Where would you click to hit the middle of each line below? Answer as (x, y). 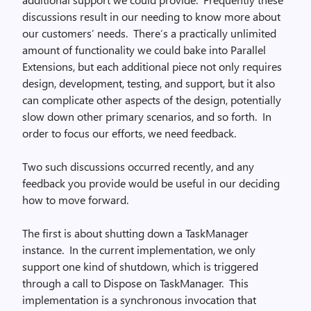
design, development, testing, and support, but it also (149, 83)
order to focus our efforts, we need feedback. (129, 133)
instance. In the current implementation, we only (139, 250)
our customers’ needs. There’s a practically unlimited (149, 33)
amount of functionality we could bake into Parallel (144, 50)
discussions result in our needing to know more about (151, 16)
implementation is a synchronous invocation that (139, 300)
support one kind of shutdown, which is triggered (140, 266)
